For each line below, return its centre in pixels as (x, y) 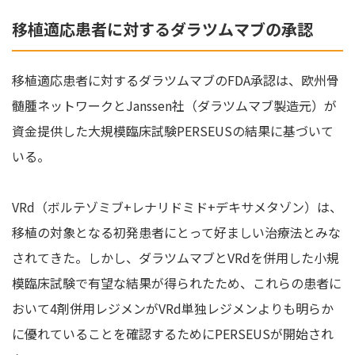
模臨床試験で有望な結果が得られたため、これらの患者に (177, 282)
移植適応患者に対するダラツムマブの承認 (162, 29)
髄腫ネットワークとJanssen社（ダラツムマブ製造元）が (174, 105)
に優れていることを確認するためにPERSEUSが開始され (173, 333)
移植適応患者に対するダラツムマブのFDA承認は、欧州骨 (176, 80)
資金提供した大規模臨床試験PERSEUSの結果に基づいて (173, 130)
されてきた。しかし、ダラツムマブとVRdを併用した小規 (176, 257)
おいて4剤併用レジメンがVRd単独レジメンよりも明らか (173, 308)
